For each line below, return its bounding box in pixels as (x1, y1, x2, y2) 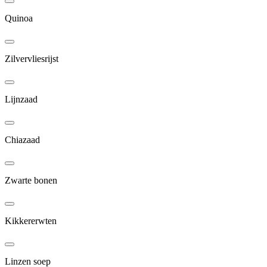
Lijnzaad (5, 94, 38, 104)
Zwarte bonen (5, 175, 57, 185)
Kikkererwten (5, 215, 57, 226)
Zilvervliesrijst (5, 53, 58, 64)
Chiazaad (5, 134, 40, 145)
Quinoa (5, 13, 33, 23)
